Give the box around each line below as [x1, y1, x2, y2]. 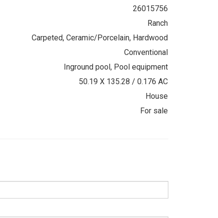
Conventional [124, 47, 168, 57]
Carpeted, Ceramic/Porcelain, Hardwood [32, 33, 168, 42]
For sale [140, 106, 168, 115]
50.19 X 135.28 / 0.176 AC [79, 76, 168, 86]
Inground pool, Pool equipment [64, 62, 168, 72]
